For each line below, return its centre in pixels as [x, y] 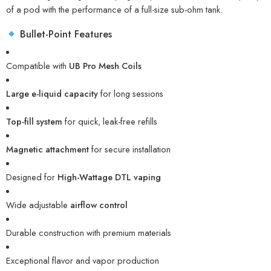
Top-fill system [34, 121]
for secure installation [130, 149]
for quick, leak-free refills [110, 121]
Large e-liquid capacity [52, 93]
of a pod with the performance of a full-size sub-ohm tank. [114, 9]
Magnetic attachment [47, 149]
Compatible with [38, 65]
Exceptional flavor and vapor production [83, 260]
